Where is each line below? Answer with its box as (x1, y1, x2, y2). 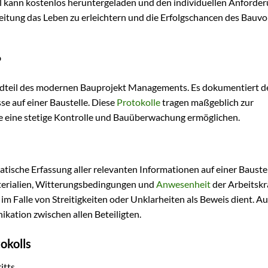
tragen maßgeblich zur (160, 96, 254, 108)
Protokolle (117, 96, 160, 108)
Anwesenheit (156, 178, 211, 190)
